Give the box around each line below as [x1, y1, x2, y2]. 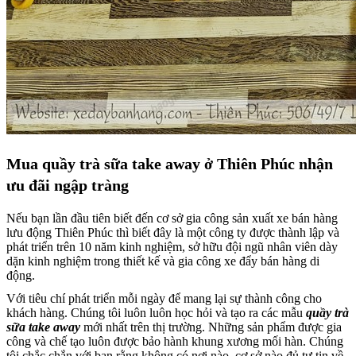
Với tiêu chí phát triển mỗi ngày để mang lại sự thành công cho [6, 292, 322, 305]
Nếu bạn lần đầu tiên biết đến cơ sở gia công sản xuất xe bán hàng [6, 211, 338, 226]
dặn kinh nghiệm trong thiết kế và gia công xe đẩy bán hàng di [6, 254, 319, 269]
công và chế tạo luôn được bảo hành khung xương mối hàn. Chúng [6, 335, 343, 348]
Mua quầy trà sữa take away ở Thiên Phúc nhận [6, 155, 333, 173]
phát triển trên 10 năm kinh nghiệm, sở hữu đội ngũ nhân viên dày [6, 240, 338, 254]
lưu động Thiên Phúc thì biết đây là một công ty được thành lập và [6, 226, 339, 240]
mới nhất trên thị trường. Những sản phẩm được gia [80, 320, 342, 334]
